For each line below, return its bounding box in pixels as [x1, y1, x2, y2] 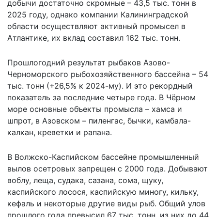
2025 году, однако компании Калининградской [7, 10, 188, 20]
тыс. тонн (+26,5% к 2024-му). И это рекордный [7, 81, 193, 91]
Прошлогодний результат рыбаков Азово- [7, 58, 170, 68]
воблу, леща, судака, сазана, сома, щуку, [7, 175, 163, 186]
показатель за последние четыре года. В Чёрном [7, 93, 196, 103]
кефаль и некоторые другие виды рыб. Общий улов [7, 199, 205, 209]
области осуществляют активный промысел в [7, 21, 186, 31]
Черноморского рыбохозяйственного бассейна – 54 [7, 69, 208, 79]
